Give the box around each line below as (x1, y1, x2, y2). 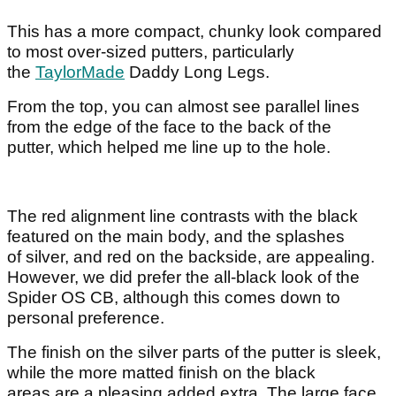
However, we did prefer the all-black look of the (7, 268, 360, 287)
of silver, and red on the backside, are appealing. (7, 247, 375, 267)
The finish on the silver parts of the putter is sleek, (7, 343, 381, 362)
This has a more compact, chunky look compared (7, 22, 382, 42)
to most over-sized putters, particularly (7, 42, 294, 62)
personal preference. (7, 308, 173, 328)
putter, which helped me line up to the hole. (7, 138, 331, 157)
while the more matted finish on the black (7, 363, 316, 383)
